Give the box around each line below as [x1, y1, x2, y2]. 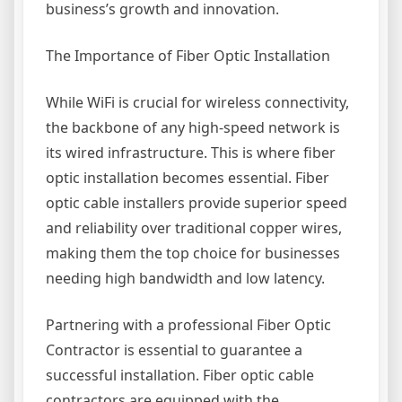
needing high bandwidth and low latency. [46, 268, 325, 288]
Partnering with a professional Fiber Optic [46, 315, 331, 335]
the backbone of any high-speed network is [46, 118, 340, 137]
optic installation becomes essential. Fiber [46, 168, 329, 188]
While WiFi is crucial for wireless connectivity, [46, 92, 349, 112]
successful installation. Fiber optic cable [46, 365, 314, 385]
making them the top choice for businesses [46, 243, 340, 263]
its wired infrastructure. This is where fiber [46, 143, 336, 162]
